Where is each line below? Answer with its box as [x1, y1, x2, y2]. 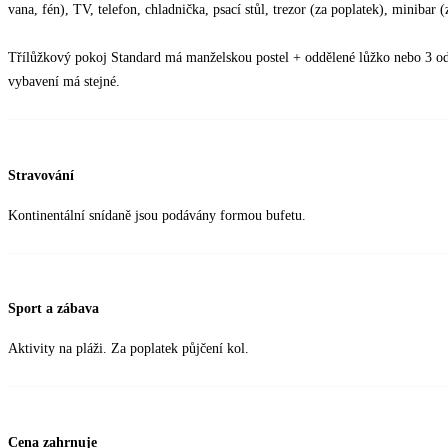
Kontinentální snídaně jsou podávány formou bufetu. [8, 207, 306, 223]
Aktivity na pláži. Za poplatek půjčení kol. [8, 341, 249, 357]
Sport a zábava [8, 301, 99, 317]
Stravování [8, 167, 74, 183]
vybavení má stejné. [8, 74, 120, 90]
